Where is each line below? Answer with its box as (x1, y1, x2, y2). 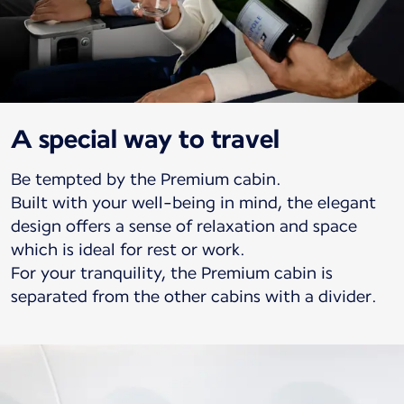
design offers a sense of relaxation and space (11, 216, 357, 235)
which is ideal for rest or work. (11, 239, 245, 259)
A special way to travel (11, 123, 280, 154)
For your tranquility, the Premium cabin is (11, 262, 333, 282)
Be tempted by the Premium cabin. (11, 169, 281, 188)
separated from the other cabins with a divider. (11, 286, 377, 306)
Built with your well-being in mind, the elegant (11, 192, 376, 212)
